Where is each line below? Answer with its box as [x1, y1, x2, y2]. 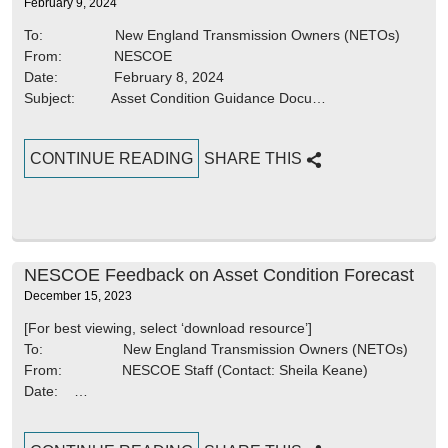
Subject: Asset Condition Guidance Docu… [24, 90, 326, 106]
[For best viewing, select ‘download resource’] [24, 320, 312, 336]
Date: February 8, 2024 [24, 69, 224, 85]
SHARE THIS [204, 150, 306, 167]
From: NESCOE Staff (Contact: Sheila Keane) [24, 362, 368, 378]
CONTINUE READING [30, 150, 193, 167]
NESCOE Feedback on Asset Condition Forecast [24, 265, 414, 285]
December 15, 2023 [24, 289, 132, 303]
